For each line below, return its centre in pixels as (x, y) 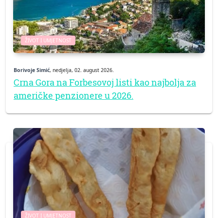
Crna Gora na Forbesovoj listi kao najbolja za (105, 82)
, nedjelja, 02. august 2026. (82, 70)
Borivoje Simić (32, 70)
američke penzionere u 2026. (73, 95)
